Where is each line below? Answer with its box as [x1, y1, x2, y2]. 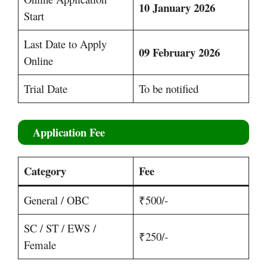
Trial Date [24, 81, 68, 97]
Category [24, 163, 67, 179]
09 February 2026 [139, 44, 221, 61]
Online [24, 53, 54, 69]
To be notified [139, 81, 199, 97]
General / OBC [24, 193, 89, 208]
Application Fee [33, 124, 105, 141]
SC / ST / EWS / [24, 221, 97, 236]
